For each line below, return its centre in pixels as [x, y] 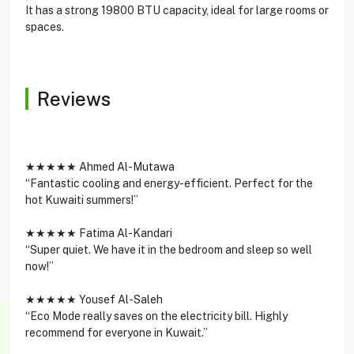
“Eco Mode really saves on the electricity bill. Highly [156, 316]
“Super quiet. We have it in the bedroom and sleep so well [168, 249]
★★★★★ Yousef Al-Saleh [94, 299]
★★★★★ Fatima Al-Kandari [98, 233]
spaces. [44, 26]
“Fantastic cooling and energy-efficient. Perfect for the [169, 183]
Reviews [73, 98]
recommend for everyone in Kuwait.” [116, 332]
